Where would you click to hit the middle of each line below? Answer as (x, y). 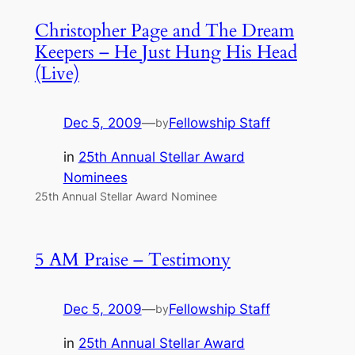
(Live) (57, 73)
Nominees (95, 177)
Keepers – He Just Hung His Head (166, 52)
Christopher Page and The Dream (164, 30)
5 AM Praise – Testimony (132, 259)
